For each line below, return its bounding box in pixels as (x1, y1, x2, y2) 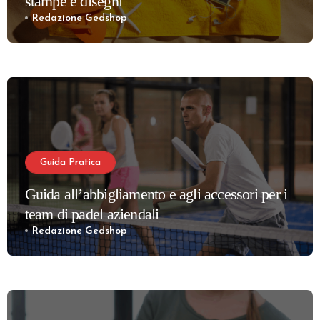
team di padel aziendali (24, 204, 159, 223)
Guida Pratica (39, 157, 101, 167)
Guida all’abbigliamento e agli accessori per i (24, 184, 288, 203)
